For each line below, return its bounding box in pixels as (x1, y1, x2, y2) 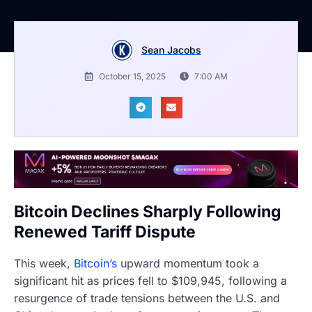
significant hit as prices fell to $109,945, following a (14, 274, 287, 288)
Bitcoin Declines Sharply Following (14, 201, 281, 221)
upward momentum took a (117, 256, 259, 271)
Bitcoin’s (74, 256, 117, 271)
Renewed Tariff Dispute (14, 221, 196, 242)
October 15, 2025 (99, 70, 166, 81)
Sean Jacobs (141, 43, 201, 56)
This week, (14, 256, 74, 271)
